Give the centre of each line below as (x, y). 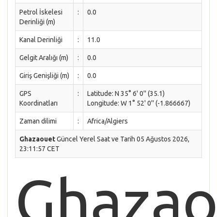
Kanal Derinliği (41, 40)
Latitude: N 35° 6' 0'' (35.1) (126, 93)
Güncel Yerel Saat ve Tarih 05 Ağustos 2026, (122, 139)
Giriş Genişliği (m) (44, 76)
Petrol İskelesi (41, 12)
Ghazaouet (37, 139)
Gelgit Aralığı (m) (44, 58)
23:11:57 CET (39, 149)
